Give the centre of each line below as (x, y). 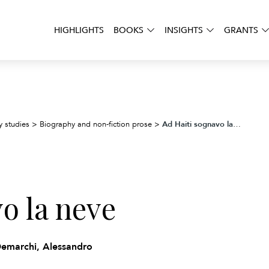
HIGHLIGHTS (79, 30)
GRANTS (241, 30)
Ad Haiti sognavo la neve (198, 124)
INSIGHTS (184, 30)
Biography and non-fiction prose (96, 124)
